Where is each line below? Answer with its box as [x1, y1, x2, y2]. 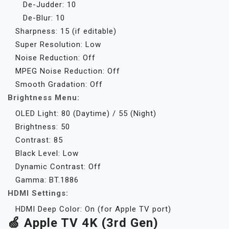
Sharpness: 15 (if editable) [15, 27, 117, 36]
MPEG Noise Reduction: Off [15, 66, 120, 76]
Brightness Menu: [8, 93, 80, 102]
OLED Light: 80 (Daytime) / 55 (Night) [15, 109, 156, 118]
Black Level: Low [15, 149, 79, 158]
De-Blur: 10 [23, 13, 65, 22]
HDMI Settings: [8, 189, 68, 198]
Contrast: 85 [15, 135, 63, 145]
